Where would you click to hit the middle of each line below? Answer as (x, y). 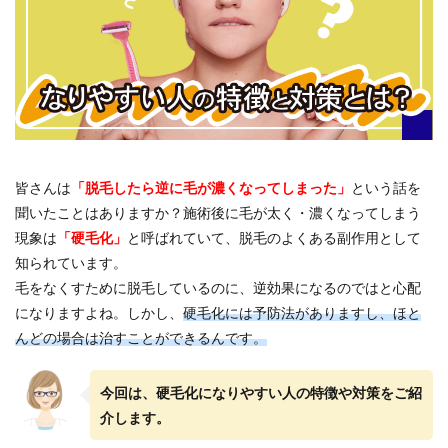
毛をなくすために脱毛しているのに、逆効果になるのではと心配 (218, 287)
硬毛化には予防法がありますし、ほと (302, 312)
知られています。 (71, 262)
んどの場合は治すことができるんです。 (141, 337)
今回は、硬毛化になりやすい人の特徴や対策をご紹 (261, 392)
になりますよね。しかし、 (99, 312)
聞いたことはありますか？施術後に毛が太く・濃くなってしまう (218, 212)
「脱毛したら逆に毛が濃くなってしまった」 (211, 187)
